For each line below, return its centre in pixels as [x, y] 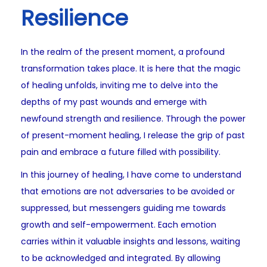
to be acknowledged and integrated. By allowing [121, 258]
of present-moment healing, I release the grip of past [133, 136]
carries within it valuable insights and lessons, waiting [131, 242]
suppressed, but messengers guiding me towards [123, 208]
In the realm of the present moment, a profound [123, 52]
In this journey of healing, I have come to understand [131, 175]
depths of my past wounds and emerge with [114, 102]
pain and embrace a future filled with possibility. [121, 152]
